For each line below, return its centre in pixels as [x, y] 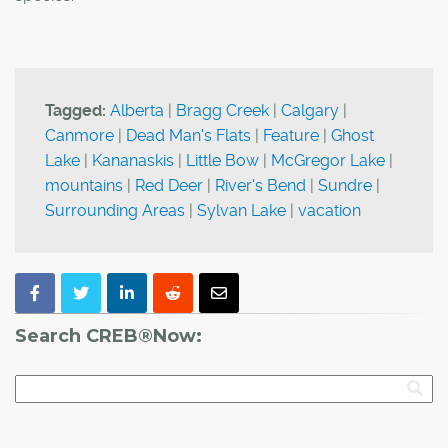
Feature [291, 135]
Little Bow [222, 160]
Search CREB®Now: [108, 335]
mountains [84, 185]
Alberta [137, 110]
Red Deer [169, 185]
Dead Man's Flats [188, 135]
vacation [329, 210]
